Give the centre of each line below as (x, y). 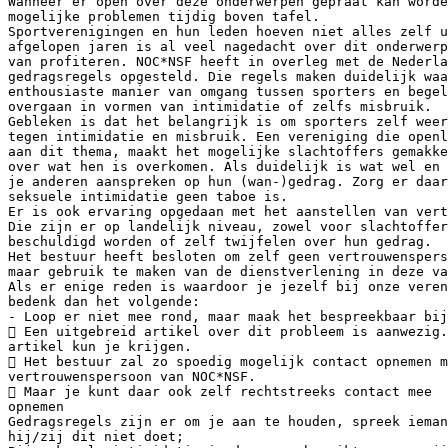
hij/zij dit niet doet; (96, 436)
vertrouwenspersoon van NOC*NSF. (132, 376)
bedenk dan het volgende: (104, 301)
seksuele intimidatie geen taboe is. (148, 196)
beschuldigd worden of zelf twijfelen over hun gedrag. (220, 241)
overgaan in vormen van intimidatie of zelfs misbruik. (220, 106)
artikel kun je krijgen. (100, 346)
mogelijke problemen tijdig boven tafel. (164, 16)
